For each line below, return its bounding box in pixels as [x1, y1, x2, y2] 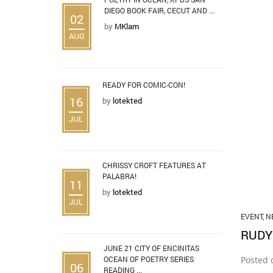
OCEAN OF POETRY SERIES [104, 253, 194, 264]
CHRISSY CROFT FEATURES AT [102, 160, 206, 170]
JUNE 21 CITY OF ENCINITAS [104, 243, 199, 253]
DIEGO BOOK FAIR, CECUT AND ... [104, 5, 214, 15]
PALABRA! [102, 171, 136, 181]
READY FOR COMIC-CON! [102, 79, 185, 90]
